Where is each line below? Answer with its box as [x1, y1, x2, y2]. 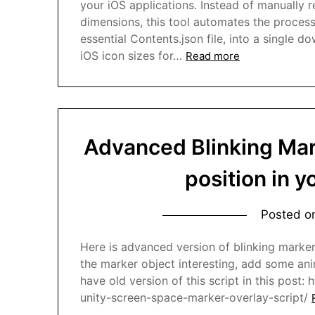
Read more [186, 49, 240, 63]
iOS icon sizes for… [80, 49, 183, 63]
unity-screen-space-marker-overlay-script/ [80, 290, 309, 304]
